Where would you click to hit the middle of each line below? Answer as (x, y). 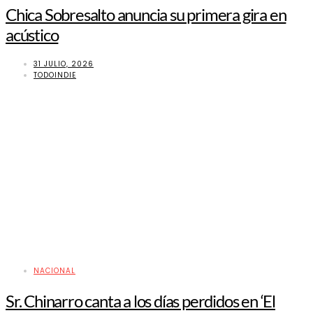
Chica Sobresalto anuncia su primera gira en (146, 15)
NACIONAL (54, 271)
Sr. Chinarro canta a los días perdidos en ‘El (140, 301)
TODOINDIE (55, 75)
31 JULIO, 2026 (64, 64)
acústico (32, 35)
